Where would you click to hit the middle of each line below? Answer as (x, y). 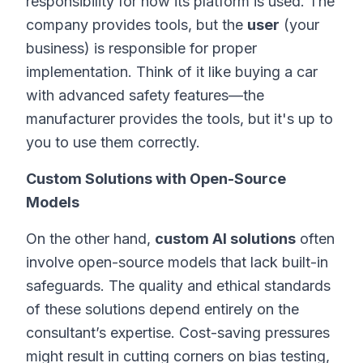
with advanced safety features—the (145, 95)
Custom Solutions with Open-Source (156, 179)
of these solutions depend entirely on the (162, 309)
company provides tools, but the (137, 25)
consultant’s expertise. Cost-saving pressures (178, 333)
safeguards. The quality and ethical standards (178, 286)
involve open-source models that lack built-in (177, 262)
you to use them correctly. (113, 142)
